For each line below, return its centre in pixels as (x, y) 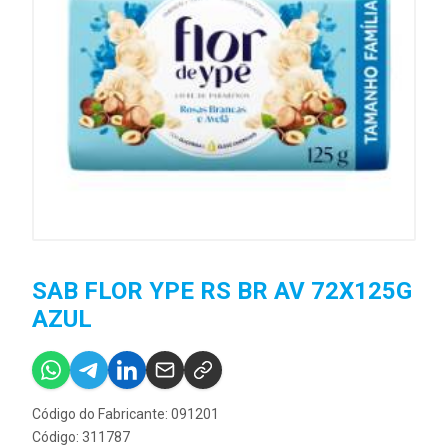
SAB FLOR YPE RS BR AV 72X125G (222, 290)
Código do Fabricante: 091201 (125, 413)
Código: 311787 (81, 436)
